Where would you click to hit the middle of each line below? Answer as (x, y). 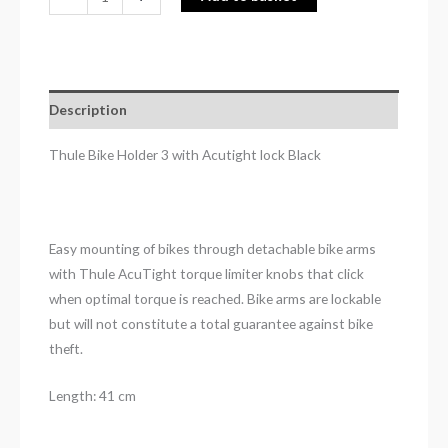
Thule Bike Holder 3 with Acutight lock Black (185, 155)
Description (88, 109)
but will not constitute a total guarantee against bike (211, 324)
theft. (66, 349)
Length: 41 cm (93, 396)
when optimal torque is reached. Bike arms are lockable (215, 299)
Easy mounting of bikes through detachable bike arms (213, 249)
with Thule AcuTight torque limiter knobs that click (207, 274)
